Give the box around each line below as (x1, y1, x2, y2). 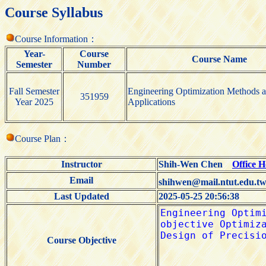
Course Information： (15, 33, 97, 44)
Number (77, 59, 111, 69)
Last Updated (53, 191, 109, 201)
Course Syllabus (5, 5, 103, 20)
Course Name (191, 53, 247, 64)
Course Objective (46, 235, 116, 245)
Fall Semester (9, 85, 59, 96)
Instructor (61, 159, 102, 169)
